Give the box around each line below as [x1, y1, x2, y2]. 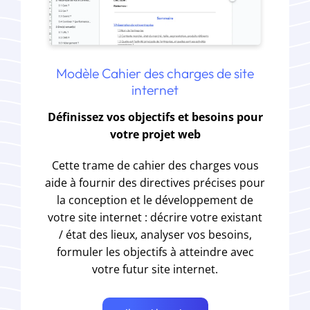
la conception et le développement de [57, 192, 253, 208]
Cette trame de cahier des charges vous [51, 157, 259, 173]
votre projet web [109, 126, 201, 142]
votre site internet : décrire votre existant [48, 209, 262, 225]
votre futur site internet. [92, 261, 218, 277]
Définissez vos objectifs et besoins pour [47, 109, 263, 125]
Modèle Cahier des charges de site [56, 64, 254, 82]
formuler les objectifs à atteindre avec [56, 244, 254, 259]
